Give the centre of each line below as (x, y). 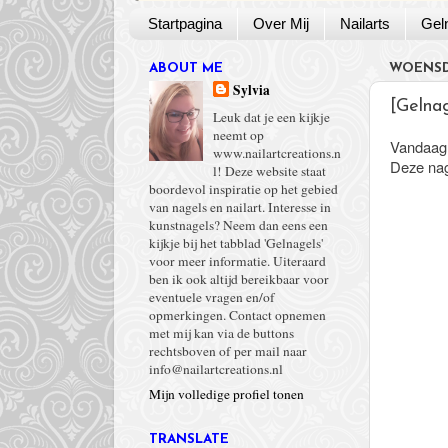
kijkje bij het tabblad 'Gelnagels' (236, 243)
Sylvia (252, 90)
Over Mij (280, 24)
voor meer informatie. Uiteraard (237, 261)
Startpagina (184, 24)
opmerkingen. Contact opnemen (237, 315)
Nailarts (364, 24)
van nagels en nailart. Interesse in (240, 207)
